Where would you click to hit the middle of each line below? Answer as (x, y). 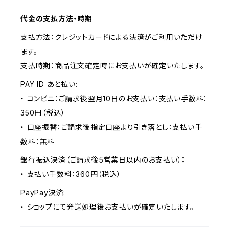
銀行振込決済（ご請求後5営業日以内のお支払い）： (103, 160)
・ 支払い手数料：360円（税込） (71, 174)
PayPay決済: (43, 192)
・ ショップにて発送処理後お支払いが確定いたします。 (107, 207)
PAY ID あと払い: (49, 84)
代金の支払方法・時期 (57, 19)
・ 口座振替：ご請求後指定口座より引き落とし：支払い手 (111, 127)
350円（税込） (43, 113)
